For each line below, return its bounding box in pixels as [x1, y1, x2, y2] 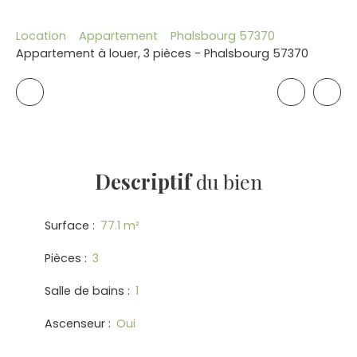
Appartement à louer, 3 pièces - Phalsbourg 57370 [16, 45, 308, 61]
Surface [45, 217, 89, 233]
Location [16, 28, 66, 45]
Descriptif [95, 167, 191, 194]
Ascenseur [45, 315, 105, 331]
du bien [191, 167, 262, 194]
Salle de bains [45, 282, 124, 299]
